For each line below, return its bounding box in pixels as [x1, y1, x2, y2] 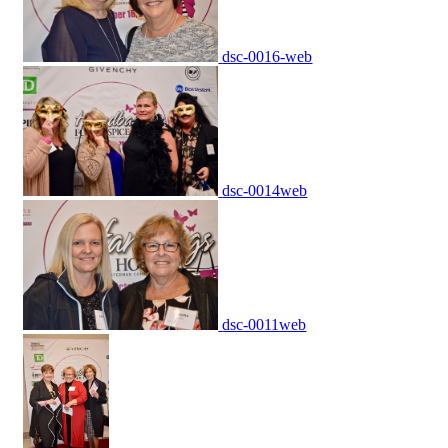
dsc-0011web [222, 316, 307, 334]
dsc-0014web [222, 182, 308, 200]
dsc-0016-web [222, 48, 313, 66]
